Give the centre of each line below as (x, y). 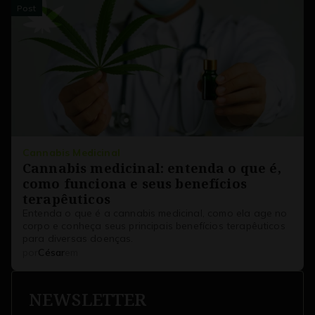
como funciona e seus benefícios (135, 183)
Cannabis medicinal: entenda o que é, (152, 168)
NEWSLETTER (88, 299)
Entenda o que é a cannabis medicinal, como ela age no (155, 213)
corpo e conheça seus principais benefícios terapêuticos (154, 226)
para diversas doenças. (78, 238)
